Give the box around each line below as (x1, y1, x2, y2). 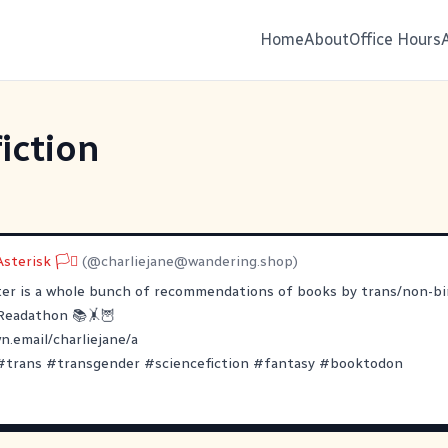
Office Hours (349, 30, 441, 49)
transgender (57, 355, 140, 372)
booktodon (330, 355, 403, 372)
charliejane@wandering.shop (101, 253, 293, 270)
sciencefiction (155, 355, 249, 372)
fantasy (264, 355, 315, 372)
